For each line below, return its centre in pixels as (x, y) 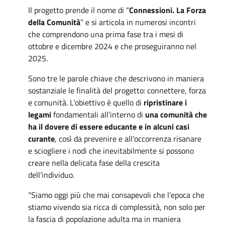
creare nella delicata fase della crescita (94, 162)
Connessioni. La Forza (167, 10)
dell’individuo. (51, 175)
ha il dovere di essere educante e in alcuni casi (109, 126)
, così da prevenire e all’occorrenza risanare (128, 138)
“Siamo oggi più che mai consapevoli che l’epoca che (116, 195)
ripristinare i (165, 102)
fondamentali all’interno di (98, 114)
